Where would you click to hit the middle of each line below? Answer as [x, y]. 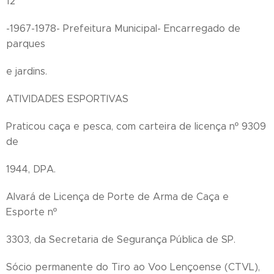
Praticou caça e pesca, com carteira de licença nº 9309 [136, 126]
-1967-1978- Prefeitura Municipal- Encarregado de [123, 28]
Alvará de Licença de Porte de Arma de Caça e [117, 197]
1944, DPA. [31, 169]
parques [26, 44]
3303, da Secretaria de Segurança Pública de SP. [121, 239]
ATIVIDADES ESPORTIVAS [67, 99]
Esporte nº [31, 212]
